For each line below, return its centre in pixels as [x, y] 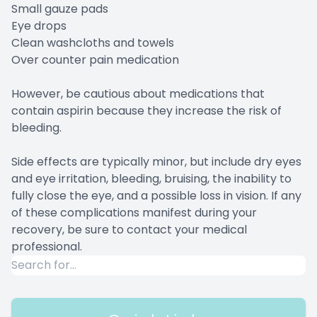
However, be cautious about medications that [138, 94]
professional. [47, 247]
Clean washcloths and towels [93, 43]
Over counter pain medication [95, 60]
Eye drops [39, 26]
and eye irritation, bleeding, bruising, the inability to [151, 179]
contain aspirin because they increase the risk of [146, 111]
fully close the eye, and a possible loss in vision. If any [156, 196]
